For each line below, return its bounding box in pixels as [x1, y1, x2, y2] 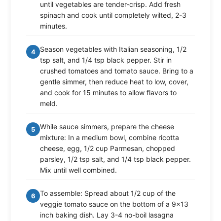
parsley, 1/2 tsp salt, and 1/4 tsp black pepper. [40, 155, 191, 164]
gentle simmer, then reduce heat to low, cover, [40, 77, 188, 86]
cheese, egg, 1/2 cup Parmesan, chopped [40, 144, 175, 153]
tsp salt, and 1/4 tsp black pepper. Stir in [40, 56, 172, 65]
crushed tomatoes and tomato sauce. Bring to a [40, 67, 193, 75]
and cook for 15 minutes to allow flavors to [40, 88, 177, 97]
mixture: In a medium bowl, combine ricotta [40, 133, 179, 142]
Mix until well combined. [40, 166, 117, 175]
